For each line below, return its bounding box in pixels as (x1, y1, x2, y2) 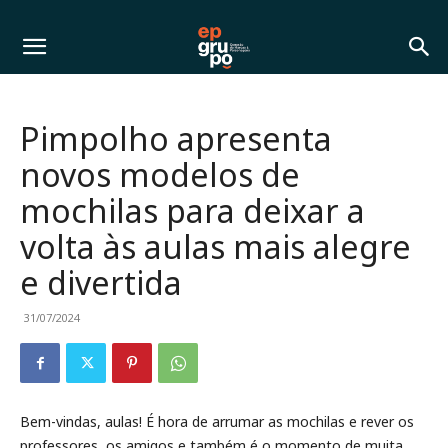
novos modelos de (20, 153, 300, 196)
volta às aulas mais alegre (20, 225, 411, 268)
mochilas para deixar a (20, 189, 365, 232)
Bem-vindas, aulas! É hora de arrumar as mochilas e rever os (20, 412, 414, 431)
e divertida (20, 261, 182, 304)
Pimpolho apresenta (20, 117, 332, 160)
